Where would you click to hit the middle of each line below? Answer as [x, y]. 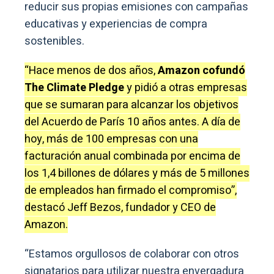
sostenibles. [54, 41]
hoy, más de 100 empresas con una [111, 139]
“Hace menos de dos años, [91, 70]
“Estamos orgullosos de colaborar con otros [132, 254]
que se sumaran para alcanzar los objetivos [131, 105]
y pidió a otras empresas [186, 87]
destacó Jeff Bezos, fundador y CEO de [120, 207]
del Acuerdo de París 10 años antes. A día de [132, 122]
